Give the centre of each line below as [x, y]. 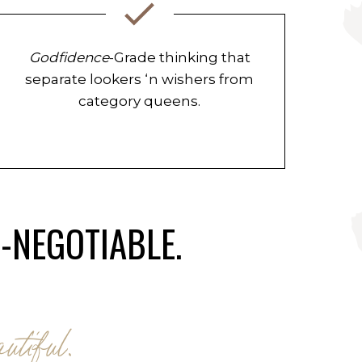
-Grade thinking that [179, 57]
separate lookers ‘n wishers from [139, 79]
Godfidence [69, 57]
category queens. [139, 101]
